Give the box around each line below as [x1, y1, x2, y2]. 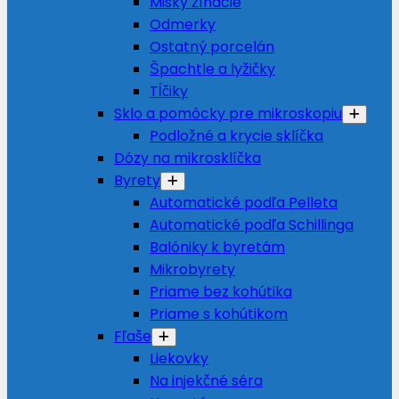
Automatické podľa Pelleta [150, 192, 338, 213]
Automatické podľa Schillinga [150, 215, 354, 235]
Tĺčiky [150, 81, 188, 102]
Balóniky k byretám [150, 237, 285, 257]
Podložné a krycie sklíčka [150, 126, 323, 146]
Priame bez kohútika [150, 281, 292, 302]
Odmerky [150, 14, 216, 35]
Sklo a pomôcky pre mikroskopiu [114, 103, 342, 124]
